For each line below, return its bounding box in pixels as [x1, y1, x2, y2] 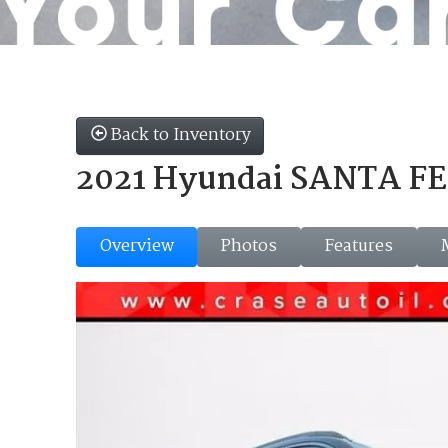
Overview [99, 232, 174, 260]
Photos [221, 232, 278, 260]
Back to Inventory [111, 121, 252, 149]
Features [324, 232, 394, 260]
